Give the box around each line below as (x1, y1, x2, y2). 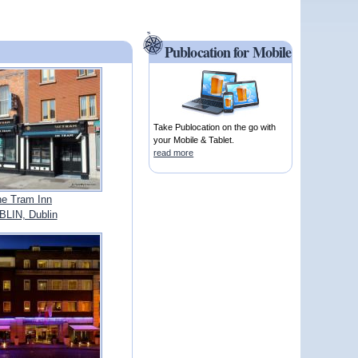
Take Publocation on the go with (153, 122, 276, 133)
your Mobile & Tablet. (153, 135, 235, 145)
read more (153, 148, 194, 158)
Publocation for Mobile (165, 42, 292, 63)
